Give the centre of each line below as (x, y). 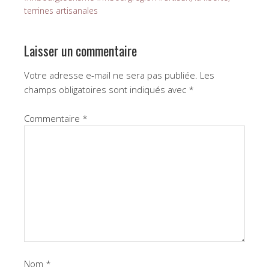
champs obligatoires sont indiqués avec (106, 90)
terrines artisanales (61, 11)
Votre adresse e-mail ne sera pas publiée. (111, 75)
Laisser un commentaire (80, 51)
